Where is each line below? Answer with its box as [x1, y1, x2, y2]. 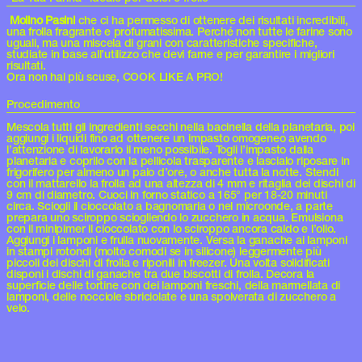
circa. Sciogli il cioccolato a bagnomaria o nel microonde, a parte [6, 199, 333, 213]
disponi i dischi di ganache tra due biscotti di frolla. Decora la [6, 267, 315, 281]
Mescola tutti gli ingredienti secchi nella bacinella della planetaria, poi [6, 120, 355, 134]
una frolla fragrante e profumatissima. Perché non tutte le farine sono [6, 24, 352, 39]
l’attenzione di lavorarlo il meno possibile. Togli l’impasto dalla [6, 142, 314, 157]
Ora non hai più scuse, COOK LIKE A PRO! [6, 69, 224, 84]
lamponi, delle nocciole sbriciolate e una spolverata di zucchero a [6, 289, 336, 304]
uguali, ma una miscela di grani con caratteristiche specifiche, [6, 36, 318, 50]
